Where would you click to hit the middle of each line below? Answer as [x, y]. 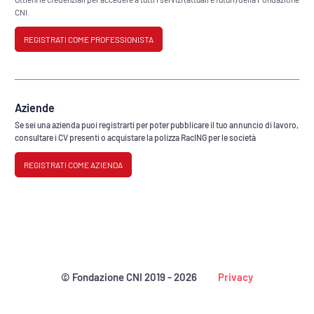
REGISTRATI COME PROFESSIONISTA [89, 40]
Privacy [235, 277]
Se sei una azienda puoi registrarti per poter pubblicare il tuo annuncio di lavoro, [157, 125]
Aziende [35, 108]
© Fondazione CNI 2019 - [117, 277]
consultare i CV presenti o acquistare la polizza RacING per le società [135, 137]
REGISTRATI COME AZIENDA [73, 164]
